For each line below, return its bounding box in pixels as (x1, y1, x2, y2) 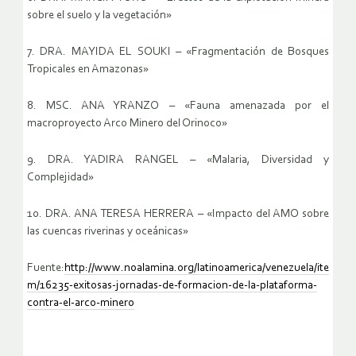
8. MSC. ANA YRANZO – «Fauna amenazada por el (27, 100, 329, 113)
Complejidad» (27, 172, 94, 184)
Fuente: (27, 262, 64, 275)
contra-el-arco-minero (27, 297, 134, 310)
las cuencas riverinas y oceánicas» (27, 226, 188, 238)
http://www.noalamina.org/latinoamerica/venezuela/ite (64, 262, 329, 275)
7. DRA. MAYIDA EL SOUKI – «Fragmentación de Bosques (27, 46, 329, 59)
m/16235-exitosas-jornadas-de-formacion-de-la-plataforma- (27, 280, 317, 292)
